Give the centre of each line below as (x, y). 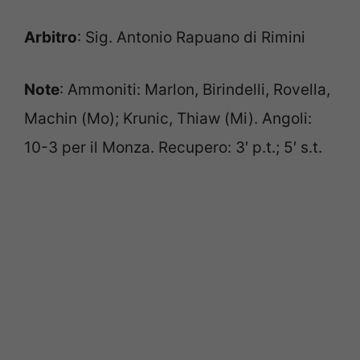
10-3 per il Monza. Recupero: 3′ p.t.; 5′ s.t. (173, 147)
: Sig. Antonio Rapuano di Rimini (191, 38)
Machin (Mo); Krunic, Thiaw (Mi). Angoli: (168, 118)
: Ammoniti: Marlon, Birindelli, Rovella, (195, 89)
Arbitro (51, 38)
